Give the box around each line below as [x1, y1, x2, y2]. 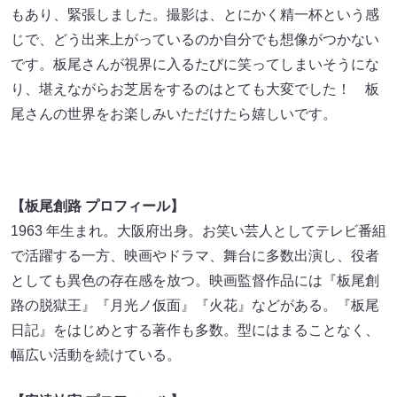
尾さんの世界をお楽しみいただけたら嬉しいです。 [11, 105, 337, 121]
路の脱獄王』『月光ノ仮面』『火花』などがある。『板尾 [11, 297, 379, 313]
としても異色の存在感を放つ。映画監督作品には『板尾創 [11, 272, 379, 288]
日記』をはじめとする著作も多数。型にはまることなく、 [11, 322, 379, 338]
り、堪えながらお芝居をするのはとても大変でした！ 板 [11, 81, 379, 97]
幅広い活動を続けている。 [11, 346, 181, 362]
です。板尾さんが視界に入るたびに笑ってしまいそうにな [11, 56, 379, 72]
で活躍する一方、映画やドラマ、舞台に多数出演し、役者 [11, 247, 379, 263]
